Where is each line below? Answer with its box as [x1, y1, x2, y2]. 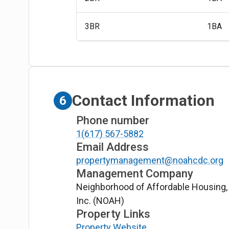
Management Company [76, 167, 194, 180]
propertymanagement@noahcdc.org [76, 154, 224, 166]
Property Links [76, 207, 151, 220]
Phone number [76, 113, 150, 127]
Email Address [76, 140, 149, 153]
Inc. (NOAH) [76, 195, 125, 206]
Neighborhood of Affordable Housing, [76, 181, 228, 192]
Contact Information [72, 91, 215, 110]
